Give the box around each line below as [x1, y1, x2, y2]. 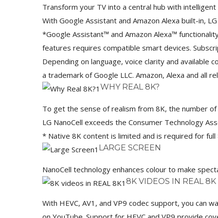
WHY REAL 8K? [100, 82, 160, 91]
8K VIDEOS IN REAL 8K [126, 177, 216, 186]
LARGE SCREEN [99, 143, 161, 152]
